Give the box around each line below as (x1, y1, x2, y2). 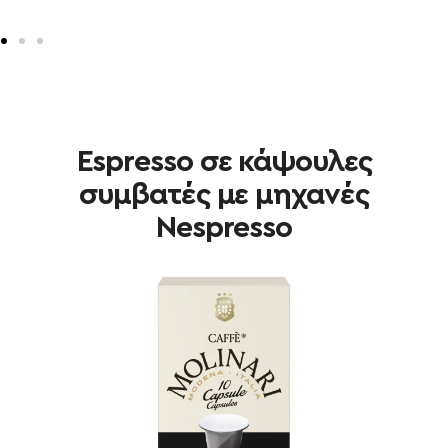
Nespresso (155, 213, 293, 244)
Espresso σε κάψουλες (76, 147, 372, 178)
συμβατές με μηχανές (79, 180, 369, 211)
